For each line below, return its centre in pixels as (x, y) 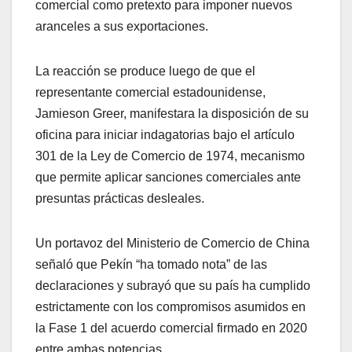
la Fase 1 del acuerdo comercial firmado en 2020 (171, 328)
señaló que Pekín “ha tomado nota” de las (151, 265)
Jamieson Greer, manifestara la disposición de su (172, 114)
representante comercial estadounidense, (150, 93)
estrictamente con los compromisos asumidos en (170, 307)
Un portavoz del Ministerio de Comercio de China (172, 244)
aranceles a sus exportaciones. (122, 27)
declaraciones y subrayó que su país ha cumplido (173, 286)
